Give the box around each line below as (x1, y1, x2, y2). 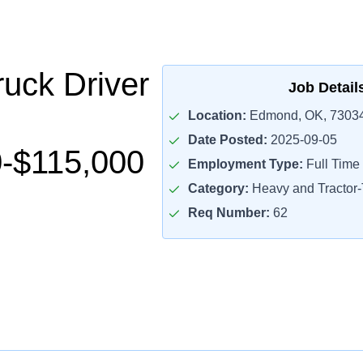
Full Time (302, 157, 360, 171)
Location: (187, 109, 246, 122)
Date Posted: (187, 133, 267, 147)
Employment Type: (187, 157, 303, 171)
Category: (187, 181, 249, 195)
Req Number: (187, 206, 270, 220)
